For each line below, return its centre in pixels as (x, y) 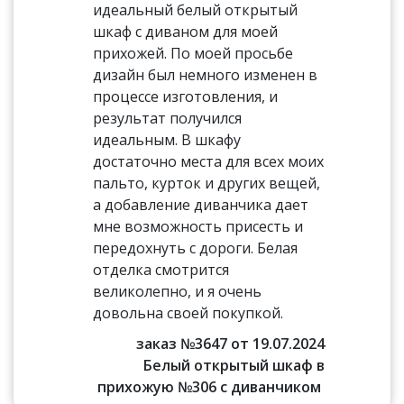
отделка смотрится (161, 270)
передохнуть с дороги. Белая (196, 248)
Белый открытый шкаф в (234, 365)
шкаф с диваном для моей (186, 32)
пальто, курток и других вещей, (207, 183)
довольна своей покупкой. (188, 313)
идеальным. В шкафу (167, 140)
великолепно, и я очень (178, 291)
